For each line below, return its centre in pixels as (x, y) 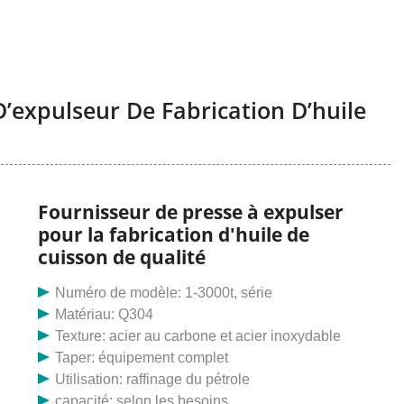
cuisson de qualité (122, 257)
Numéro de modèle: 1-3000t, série (164, 293)
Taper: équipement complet (142, 358)
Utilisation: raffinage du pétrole (153, 380)
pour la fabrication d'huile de (174, 235)
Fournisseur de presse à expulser (191, 212)
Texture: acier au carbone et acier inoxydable (198, 336)
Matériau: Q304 (105, 315)
